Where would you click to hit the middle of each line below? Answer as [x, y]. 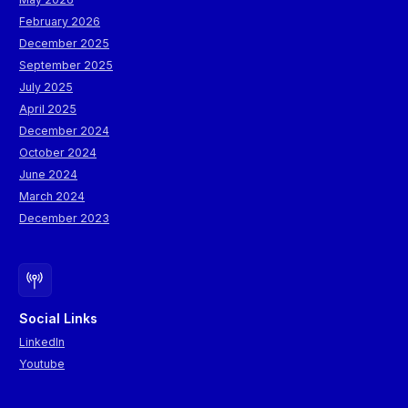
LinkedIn [42, 342]
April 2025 [48, 109]
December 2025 [64, 44]
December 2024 [64, 131]
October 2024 [58, 153]
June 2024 [48, 175]
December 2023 [64, 219]
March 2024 [52, 197]
